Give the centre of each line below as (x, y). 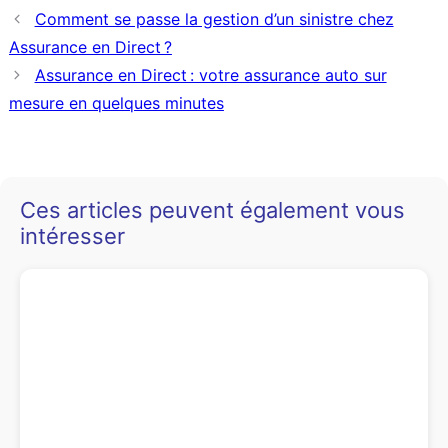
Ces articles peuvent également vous (212, 210)
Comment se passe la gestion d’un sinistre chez (214, 19)
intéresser (72, 236)
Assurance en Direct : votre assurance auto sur (210, 75)
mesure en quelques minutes (116, 103)
